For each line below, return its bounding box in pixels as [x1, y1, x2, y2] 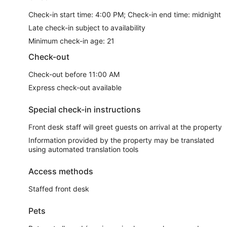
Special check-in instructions [28, 104, 141, 115]
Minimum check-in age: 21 [28, 36, 115, 46]
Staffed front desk [28, 184, 89, 194]
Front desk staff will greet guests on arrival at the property [28, 123, 222, 132]
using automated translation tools [28, 145, 138, 154]
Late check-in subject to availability [28, 23, 145, 32]
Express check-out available [28, 83, 122, 92]
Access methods [28, 166, 93, 177]
